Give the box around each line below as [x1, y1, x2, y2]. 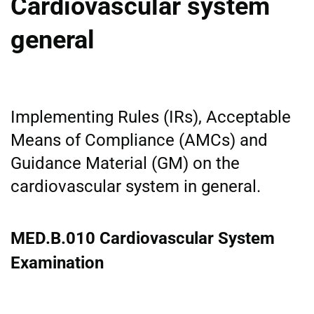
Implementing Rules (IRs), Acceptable [11, 107, 291, 127]
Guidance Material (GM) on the [11, 153, 240, 173]
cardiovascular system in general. [11, 176, 261, 196]
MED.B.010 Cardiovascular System [11, 228, 275, 248]
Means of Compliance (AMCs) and [11, 130, 268, 150]
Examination [11, 252, 104, 273]
